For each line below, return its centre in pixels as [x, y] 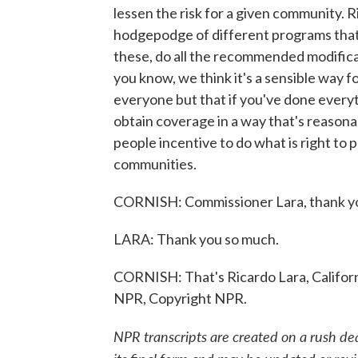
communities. [155, 164]
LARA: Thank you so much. [196, 239]
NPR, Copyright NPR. [180, 298]
